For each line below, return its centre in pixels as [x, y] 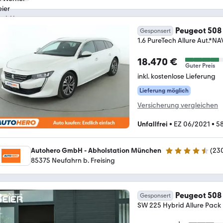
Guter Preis [200, 65]
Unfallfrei [153, 124]
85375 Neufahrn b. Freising [73, 160]
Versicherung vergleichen [178, 105]
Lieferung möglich [164, 90]
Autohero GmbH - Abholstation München [96, 150]
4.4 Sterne [181, 155]
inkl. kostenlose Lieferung [176, 76]
